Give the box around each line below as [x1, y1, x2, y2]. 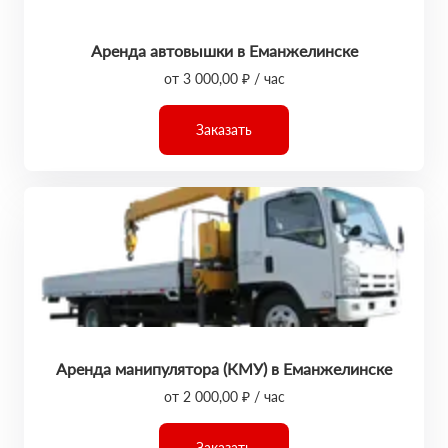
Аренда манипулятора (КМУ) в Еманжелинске [56, 359, 392, 378]
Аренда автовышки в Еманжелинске [90, 41, 358, 60]
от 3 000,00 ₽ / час [163, 70, 285, 87]
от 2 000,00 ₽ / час [163, 388, 285, 405]
